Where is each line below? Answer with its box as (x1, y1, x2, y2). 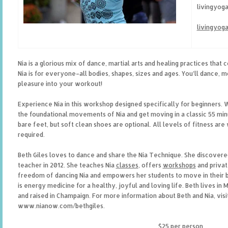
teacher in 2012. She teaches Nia (17, 161, 116, 169)
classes (116, 161, 138, 169)
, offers (138, 161, 163, 169)
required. (17, 131, 45, 138)
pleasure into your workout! (17, 80, 102, 88)
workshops (162, 161, 196, 169)
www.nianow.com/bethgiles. (17, 202, 105, 210)
